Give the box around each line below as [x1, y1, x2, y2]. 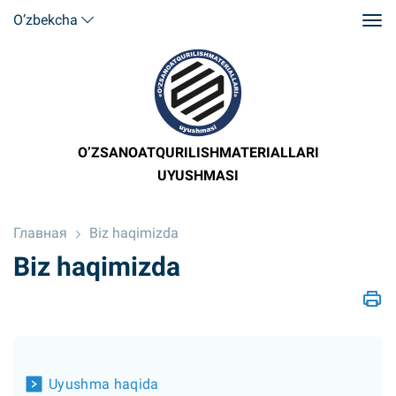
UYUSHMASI [157, 167, 239, 184]
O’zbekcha [13, 11, 78, 28]
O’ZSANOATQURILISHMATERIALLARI [77, 144, 319, 161]
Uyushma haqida [49, 376, 159, 392]
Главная [13, 225, 67, 241]
